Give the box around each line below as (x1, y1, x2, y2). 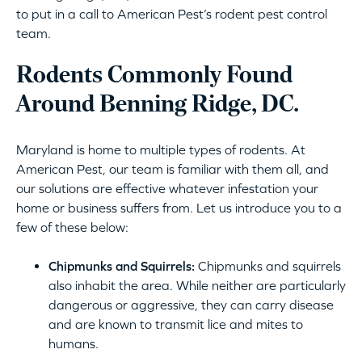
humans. (48, 335, 102, 351)
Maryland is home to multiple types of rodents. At (16, 141, 305, 157)
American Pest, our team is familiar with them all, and (16, 161, 329, 176)
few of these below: (16, 219, 128, 234)
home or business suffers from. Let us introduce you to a (16, 200, 342, 215)
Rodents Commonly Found (16, 63, 293, 89)
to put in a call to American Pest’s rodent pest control (16, 6, 327, 21)
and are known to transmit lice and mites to (48, 316, 303, 331)
